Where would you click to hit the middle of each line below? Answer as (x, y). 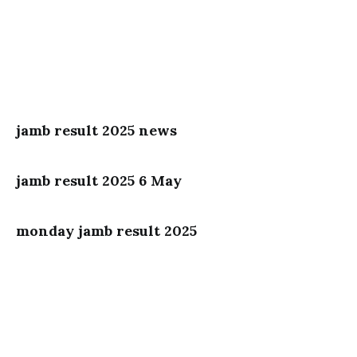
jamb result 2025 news (96, 130)
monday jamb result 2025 (106, 231)
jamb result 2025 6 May (99, 180)
